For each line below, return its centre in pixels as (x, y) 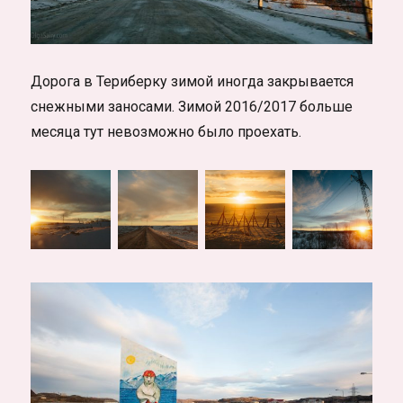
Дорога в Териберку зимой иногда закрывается (193, 81)
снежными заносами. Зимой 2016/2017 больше (192, 106)
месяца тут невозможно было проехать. (166, 131)
